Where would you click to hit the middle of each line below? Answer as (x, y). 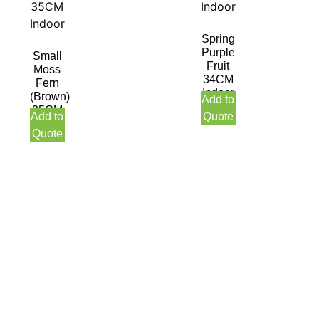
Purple (218, 53)
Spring (218, 39)
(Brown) (50, 97)
